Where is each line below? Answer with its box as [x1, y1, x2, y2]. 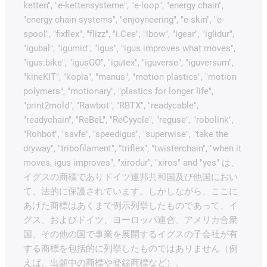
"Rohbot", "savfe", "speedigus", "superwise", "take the [23, 129, 228, 140]
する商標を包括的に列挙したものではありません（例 [23, 243, 238, 254]
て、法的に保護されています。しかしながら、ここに [23, 186, 238, 197]
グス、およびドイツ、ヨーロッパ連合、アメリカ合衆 [23, 215, 238, 226]
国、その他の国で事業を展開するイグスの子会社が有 [23, 229, 238, 240]
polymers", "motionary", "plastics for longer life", [23, 86, 213, 97]
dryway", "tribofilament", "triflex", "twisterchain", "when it [23, 143, 241, 154]
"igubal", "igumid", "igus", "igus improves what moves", [23, 43, 235, 54]
